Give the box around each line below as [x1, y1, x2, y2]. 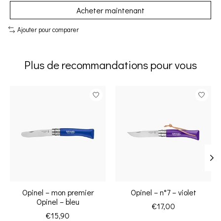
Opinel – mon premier [22, 186, 94, 197]
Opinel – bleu [36, 196, 79, 207]
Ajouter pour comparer [17, 25, 79, 35]
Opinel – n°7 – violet [130, 186, 196, 197]
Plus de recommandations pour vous [24, 57, 197, 72]
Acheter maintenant [76, 5, 145, 16]
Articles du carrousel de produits [10, 85, 119, 96]
